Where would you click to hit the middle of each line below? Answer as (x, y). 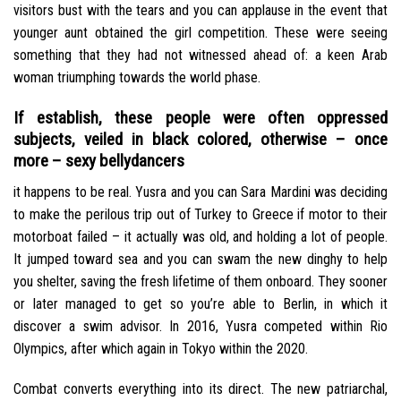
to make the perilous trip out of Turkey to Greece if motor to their (200, 214)
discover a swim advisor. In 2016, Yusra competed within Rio (200, 326)
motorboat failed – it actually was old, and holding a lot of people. (200, 236)
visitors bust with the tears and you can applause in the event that (200, 11)
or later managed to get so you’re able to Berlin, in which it (200, 303)
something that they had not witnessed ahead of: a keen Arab (200, 55)
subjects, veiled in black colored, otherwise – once (200, 139)
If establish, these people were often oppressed (200, 117)
